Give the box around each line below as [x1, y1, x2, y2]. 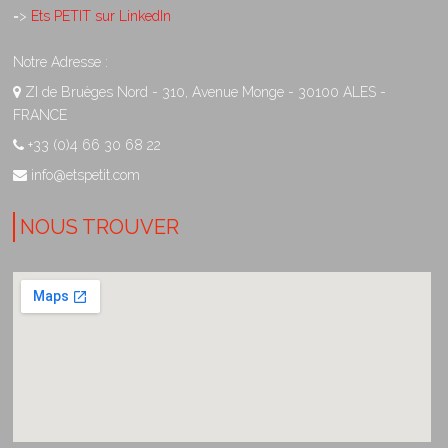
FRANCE [13, 106, 67, 123]
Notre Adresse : [13, 53, 108, 70]
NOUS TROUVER [20, 214, 179, 239]
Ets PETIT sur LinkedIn [27, 7, 171, 24]
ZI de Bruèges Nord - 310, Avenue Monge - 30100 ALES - [21, 83, 386, 100]
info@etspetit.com [31, 166, 140, 183]
